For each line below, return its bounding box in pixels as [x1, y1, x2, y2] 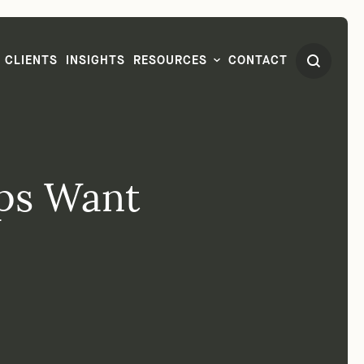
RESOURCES [133, 77, 207, 90]
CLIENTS [5, 77, 58, 90]
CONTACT [228, 77, 288, 90]
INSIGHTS [66, 77, 125, 90]
